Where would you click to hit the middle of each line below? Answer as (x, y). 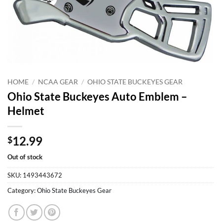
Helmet (26, 111)
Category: (22, 190)
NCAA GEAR (58, 82)
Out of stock (25, 157)
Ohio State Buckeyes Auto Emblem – (97, 97)
